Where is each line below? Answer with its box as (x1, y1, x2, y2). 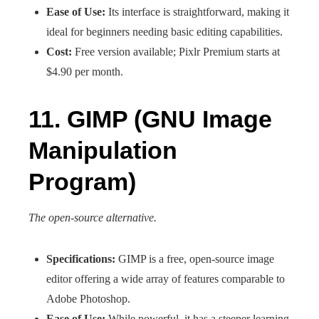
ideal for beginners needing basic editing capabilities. (46, 26, 283, 38)
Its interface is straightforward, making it (105, 6, 289, 18)
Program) (28, 168, 136, 195)
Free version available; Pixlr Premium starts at (72, 46, 280, 58)
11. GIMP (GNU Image (28, 105, 272, 132)
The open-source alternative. (28, 211, 157, 224)
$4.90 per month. (46, 66, 123, 78)
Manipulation (28, 137, 177, 164)
